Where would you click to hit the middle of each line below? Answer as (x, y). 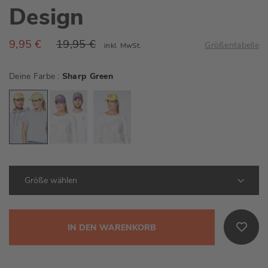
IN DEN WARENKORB (112, 228)
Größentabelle (232, 45)
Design (47, 17)
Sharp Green (88, 76)
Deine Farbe (33, 76)
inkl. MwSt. (123, 45)
